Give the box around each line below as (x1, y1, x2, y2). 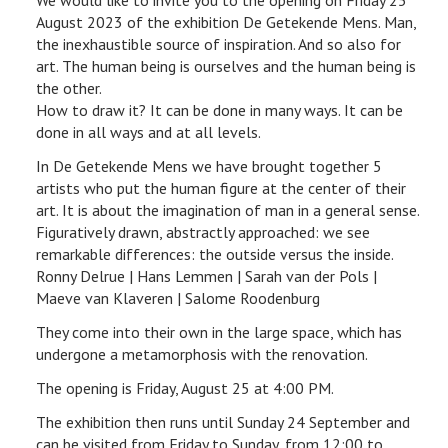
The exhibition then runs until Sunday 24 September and (36, 411, 410, 432)
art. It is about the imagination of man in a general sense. (36, 199, 419, 220)
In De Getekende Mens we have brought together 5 (36, 155, 382, 176)
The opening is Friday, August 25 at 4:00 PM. (36, 377, 334, 398)
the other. (36, 77, 102, 98)
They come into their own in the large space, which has (36, 321, 402, 342)
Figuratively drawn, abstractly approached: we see (36, 221, 370, 242)
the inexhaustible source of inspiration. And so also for (36, 33, 401, 54)
